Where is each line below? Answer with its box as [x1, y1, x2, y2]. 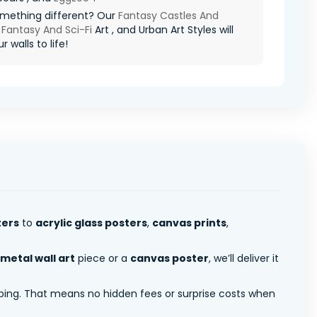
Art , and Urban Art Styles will [92, 22, 234, 37]
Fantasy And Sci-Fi [1, 22, 92, 37]
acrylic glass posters [35, 215, 147, 230]
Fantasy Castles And [118, 8, 219, 23]
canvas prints [152, 215, 226, 230]
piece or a [75, 250, 130, 265]
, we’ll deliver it [209, 250, 279, 265]
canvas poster [130, 250, 209, 265]
